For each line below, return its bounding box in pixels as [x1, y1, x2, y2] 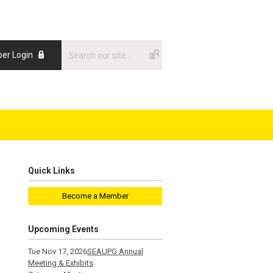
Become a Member [62, 191, 129, 200]
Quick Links [28, 166, 75, 175]
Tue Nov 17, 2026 [28, 247, 87, 256]
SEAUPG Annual [87, 247, 143, 256]
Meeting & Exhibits [28, 258, 93, 268]
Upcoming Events [28, 224, 99, 234]
